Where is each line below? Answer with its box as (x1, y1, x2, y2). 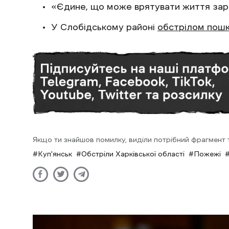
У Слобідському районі (51, 22, 157, 32)
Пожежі (194, 150, 221, 157)
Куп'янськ (38, 150, 72, 157)
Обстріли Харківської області (81, 150, 185, 157)
